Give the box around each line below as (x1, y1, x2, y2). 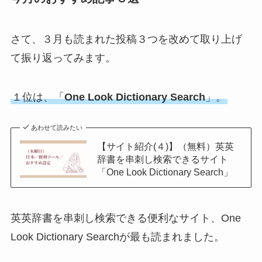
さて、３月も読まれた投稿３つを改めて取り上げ (10, 33, 242, 45)
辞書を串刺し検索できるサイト (96, 154, 228, 165)
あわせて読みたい (31, 124, 83, 132)
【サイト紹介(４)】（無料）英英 (96, 141, 234, 152)
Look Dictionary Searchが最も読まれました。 (10, 230, 225, 243)
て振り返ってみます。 (10, 51, 116, 64)
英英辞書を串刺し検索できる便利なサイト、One (10, 212, 241, 224)
